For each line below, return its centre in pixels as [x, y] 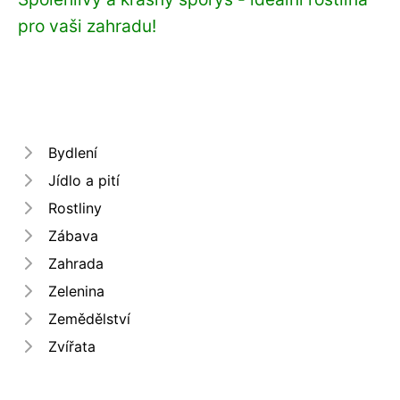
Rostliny [75, 208]
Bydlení [73, 152]
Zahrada [76, 263]
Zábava [73, 235]
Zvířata [72, 346]
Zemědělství [89, 318]
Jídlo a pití [84, 180]
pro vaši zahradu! [87, 25]
